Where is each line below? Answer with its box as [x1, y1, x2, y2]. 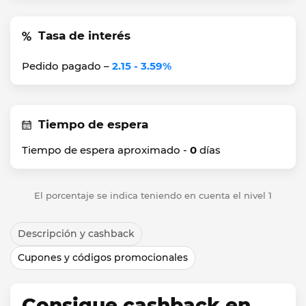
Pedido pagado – [22, 59, 112, 72]
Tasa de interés [38, 29, 130, 42]
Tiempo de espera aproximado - [22, 143, 190, 156]
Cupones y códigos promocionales [18, 251, 188, 264]
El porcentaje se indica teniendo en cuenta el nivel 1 [34, 190, 272, 201]
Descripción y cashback [18, 227, 135, 240]
